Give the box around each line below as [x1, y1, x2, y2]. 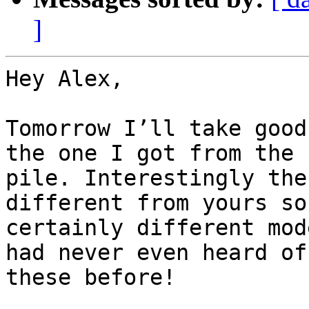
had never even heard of [6, 240, 307, 266]
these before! [6, 265, 176, 290]
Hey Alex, [6, 66, 123, 92]
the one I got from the [6, 141, 294, 166]
